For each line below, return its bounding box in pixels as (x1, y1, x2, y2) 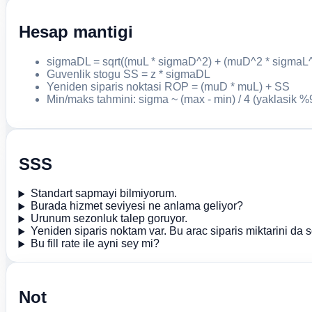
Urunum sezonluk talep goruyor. (30, 212, 187, 225)
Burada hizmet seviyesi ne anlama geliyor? (30, 200, 243, 212)
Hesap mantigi (18, 22, 133, 41)
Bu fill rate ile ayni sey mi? (30, 237, 159, 250)
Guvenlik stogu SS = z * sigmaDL (46, 68, 210, 80)
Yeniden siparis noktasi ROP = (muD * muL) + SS (46, 80, 290, 93)
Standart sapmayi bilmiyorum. (30, 187, 177, 200)
